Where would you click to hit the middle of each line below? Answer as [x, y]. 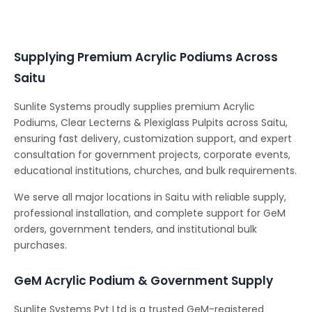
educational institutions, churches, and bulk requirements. [155, 171]
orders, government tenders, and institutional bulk [135, 229]
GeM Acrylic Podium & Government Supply [143, 281]
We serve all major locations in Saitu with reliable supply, [150, 197]
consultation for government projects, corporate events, [152, 155]
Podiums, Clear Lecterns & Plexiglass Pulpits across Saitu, [151, 123]
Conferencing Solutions [156, 17]
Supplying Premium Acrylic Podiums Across [146, 57]
